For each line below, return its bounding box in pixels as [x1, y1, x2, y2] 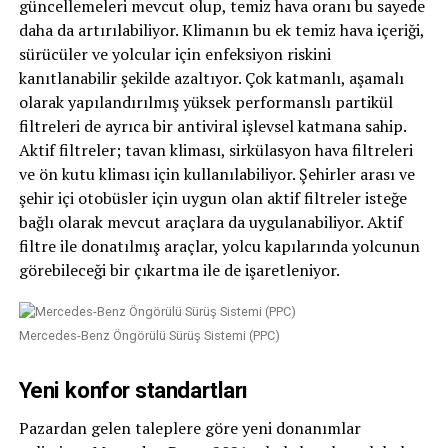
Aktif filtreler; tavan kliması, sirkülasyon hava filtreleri [18, 139, 413, 161]
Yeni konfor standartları [18, 377, 248, 403]
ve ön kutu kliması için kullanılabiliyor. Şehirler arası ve [18, 163, 415, 185]
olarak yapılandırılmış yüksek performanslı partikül [18, 91, 393, 113]
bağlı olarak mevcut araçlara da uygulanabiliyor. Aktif [18, 211, 403, 233]
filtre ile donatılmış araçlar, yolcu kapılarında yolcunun [18, 235, 420, 257]
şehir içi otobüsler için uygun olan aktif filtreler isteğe [18, 187, 407, 209]
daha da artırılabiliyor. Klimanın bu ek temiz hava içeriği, [18, 19, 424, 41]
